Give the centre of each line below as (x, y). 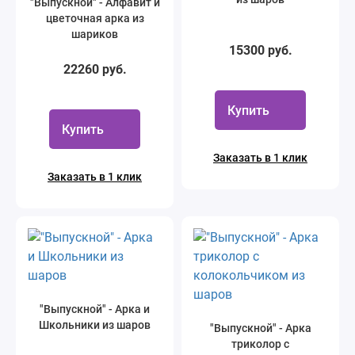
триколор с (260, 344)
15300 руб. (260, 50)
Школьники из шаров (95, 325)
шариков (95, 34)
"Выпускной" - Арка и (95, 309)
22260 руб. (95, 69)
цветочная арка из (95, 18)
